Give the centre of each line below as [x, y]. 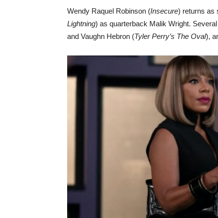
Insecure [164, 11]
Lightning [81, 24]
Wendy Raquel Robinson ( [109, 11]
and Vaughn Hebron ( [101, 36]
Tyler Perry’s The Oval [170, 36]
